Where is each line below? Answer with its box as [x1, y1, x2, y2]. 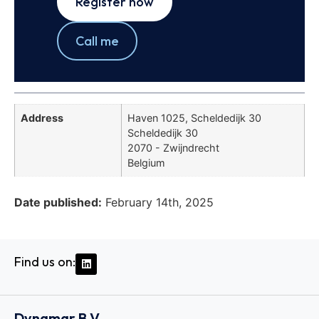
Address [21, 112, 63, 125]
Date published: [14, 194, 102, 209]
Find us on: [14, 253, 75, 270]
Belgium [127, 157, 165, 169]
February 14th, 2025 [105, 194, 214, 209]
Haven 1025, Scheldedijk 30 [127, 112, 261, 125]
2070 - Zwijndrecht [127, 142, 219, 155]
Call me [75, 33, 119, 50]
